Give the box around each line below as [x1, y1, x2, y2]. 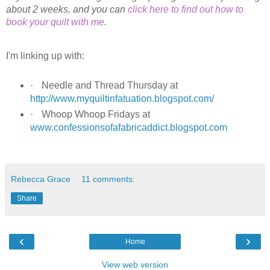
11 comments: [81, 174, 136, 184]
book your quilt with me [6, 16, 104, 27]
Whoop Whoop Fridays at [41, 109, 150, 120]
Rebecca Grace [11, 174, 71, 184]
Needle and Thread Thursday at [41, 80, 178, 91]
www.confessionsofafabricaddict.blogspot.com [30, 122, 227, 133]
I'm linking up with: [6, 51, 84, 61]
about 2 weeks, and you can [6, 4, 128, 14]
